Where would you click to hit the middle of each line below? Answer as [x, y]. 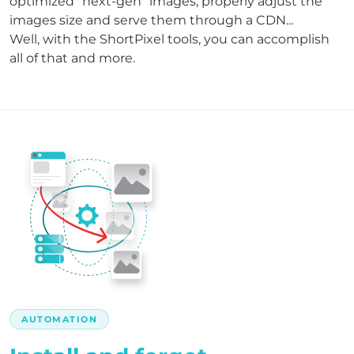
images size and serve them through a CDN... [151, 20]
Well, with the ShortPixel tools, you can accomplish [169, 39]
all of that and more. [72, 58]
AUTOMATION [59, 319]
